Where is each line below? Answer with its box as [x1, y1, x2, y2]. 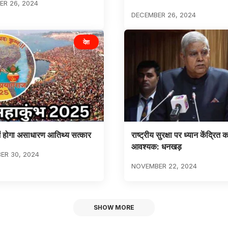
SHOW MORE [94, 203, 134, 211]
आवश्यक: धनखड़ [131, 141, 182, 152]
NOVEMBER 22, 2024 [131, 162, 197, 170]
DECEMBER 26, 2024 [131, 10, 196, 19]
